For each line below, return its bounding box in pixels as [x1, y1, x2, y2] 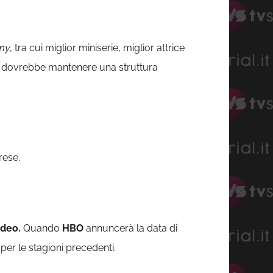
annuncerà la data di [83, 222, 177, 235]
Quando [21, 222, 62, 235]
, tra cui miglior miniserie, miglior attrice [10, 42, 185, 54]
